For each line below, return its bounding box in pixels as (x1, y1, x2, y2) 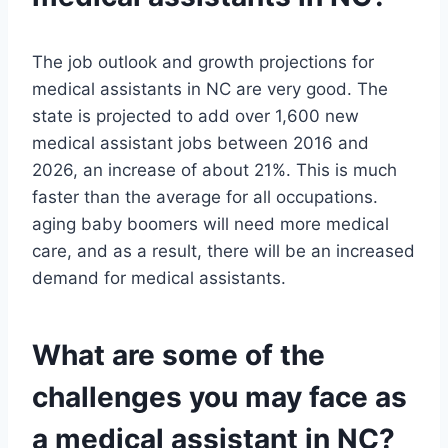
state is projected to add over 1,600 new (32, 106, 359, 127)
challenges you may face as (32, 380, 407, 415)
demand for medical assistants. (32, 268, 286, 289)
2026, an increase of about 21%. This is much (32, 160, 397, 181)
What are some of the (32, 338, 325, 373)
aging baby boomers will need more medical (32, 214, 389, 235)
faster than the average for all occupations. (32, 187, 378, 208)
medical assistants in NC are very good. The (32, 79, 388, 100)
